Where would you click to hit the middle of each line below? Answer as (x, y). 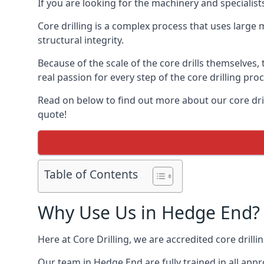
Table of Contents (91, 174)
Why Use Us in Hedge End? (149, 212)
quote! (52, 114)
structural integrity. (81, 40)
